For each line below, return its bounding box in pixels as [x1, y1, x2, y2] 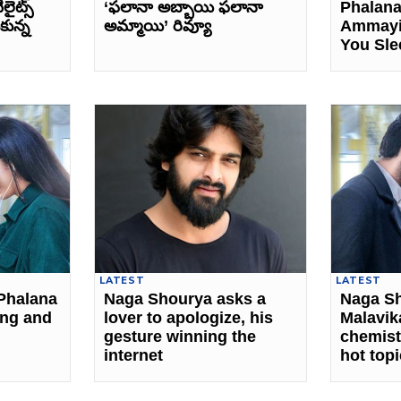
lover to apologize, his [104, 309, 274, 328]
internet [104, 346, 164, 365]
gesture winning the [104, 328, 257, 346]
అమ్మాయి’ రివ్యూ [104, 16, 212, 35]
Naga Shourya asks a [104, 290, 267, 309]
